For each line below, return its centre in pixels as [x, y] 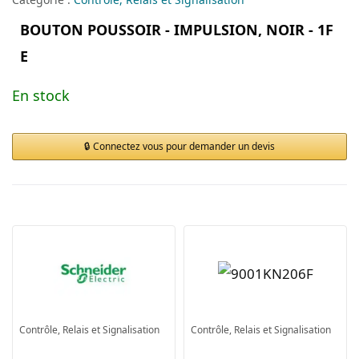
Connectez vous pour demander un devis [184, 146]
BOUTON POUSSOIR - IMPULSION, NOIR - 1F [177, 29]
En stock [41, 95]
